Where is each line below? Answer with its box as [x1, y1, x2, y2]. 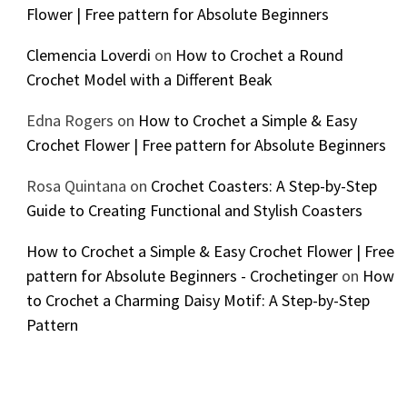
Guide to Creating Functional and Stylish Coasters [25, 199, 362, 221]
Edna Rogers [25, 109, 114, 131]
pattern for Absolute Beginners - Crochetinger [25, 264, 338, 286]
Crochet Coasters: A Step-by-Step [150, 174, 377, 196]
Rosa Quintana [25, 174, 126, 196]
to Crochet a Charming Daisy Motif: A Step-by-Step [25, 289, 370, 311]
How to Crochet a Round [174, 44, 343, 65]
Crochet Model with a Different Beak [25, 68, 273, 90]
